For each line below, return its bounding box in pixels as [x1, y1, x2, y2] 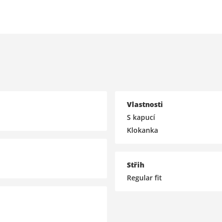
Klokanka [126, 125, 158, 135]
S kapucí [126, 112, 155, 122]
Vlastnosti [126, 99, 163, 109]
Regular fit [126, 172, 162, 182]
